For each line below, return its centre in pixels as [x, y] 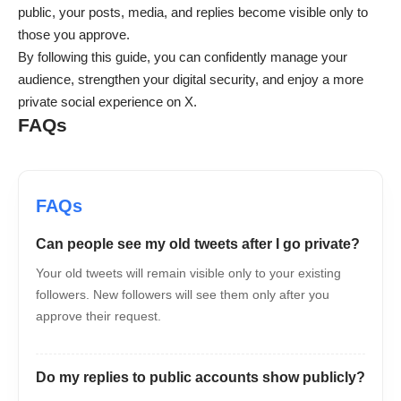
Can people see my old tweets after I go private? [197, 243]
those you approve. [74, 34]
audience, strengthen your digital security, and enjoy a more [191, 79]
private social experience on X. [107, 101]
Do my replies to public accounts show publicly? [200, 377]
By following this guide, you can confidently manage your [183, 56]
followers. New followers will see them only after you [182, 294]
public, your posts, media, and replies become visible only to [193, 12]
